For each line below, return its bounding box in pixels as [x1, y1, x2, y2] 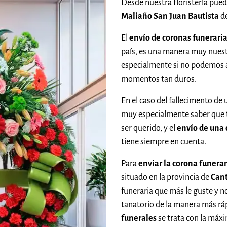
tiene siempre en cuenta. [121, 137, 206, 146]
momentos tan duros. [121, 74, 197, 84]
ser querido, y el [121, 123, 177, 133]
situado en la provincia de [121, 172, 211, 182]
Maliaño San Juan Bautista [121, 11, 220, 21]
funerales [121, 213, 157, 223]
